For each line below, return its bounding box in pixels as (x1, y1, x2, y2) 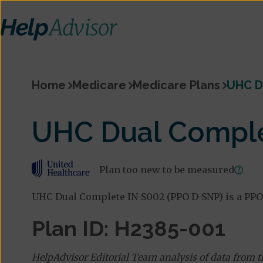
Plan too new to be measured (99, 163, 234, 176)
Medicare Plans (132, 78, 220, 92)
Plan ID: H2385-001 (31, 215, 225, 241)
